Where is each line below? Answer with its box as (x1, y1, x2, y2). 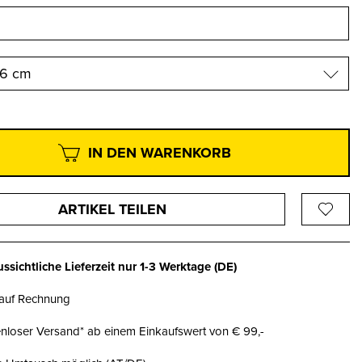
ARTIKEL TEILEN (58, 199, 167, 220)
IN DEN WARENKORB (88, 142, 232, 163)
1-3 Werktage (140, 258, 212, 276)
